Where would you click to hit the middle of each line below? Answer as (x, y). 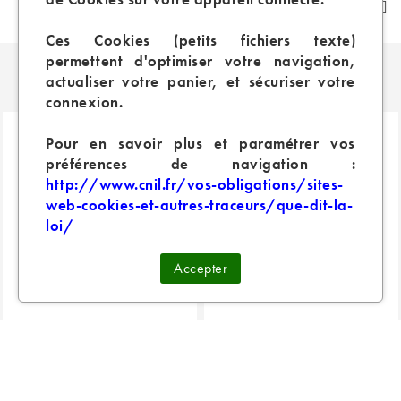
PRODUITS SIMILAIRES (199, 78)
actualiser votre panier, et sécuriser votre (200, 81)
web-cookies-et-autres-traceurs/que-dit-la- (199, 205)
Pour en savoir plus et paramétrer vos (200, 143)
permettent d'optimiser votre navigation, (200, 61)
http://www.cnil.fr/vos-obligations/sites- (195, 184)
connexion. (84, 102)
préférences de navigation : (200, 164)
